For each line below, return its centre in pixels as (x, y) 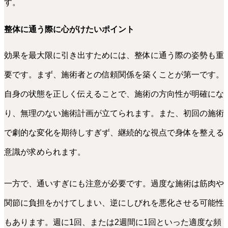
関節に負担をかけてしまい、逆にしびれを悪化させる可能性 (114, 203)
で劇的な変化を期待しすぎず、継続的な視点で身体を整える (114, 133)
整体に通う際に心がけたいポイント (69, 29)
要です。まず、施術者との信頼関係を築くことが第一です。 (114, 75)
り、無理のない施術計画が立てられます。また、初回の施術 (114, 113)
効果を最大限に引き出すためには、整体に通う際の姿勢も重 (114, 55)
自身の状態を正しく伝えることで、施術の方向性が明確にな (114, 94)
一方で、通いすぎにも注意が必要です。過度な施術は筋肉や (114, 184)
